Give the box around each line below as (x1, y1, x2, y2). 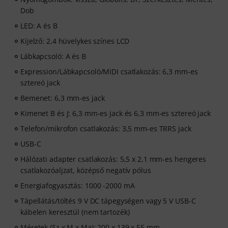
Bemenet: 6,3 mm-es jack (20, 93, 105, 103)
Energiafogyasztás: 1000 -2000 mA (20, 181, 135, 190)
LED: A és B (20, 21, 58, 31)
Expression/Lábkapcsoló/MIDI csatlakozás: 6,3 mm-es (20, 67, 198, 76)
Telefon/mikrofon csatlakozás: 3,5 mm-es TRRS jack (20, 124, 191, 133)
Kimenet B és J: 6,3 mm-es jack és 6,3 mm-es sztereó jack (20, 108, 211, 118)
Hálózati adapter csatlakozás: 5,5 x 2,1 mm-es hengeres (20, 154, 207, 164)
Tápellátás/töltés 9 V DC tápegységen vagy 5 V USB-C (20, 196, 196, 206)
